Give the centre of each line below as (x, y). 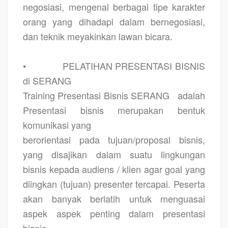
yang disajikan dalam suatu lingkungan (114, 154)
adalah (191, 95)
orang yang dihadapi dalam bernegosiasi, (114, 21)
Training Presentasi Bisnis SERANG (96, 95)
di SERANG (47, 80)
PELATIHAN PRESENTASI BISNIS (134, 65)
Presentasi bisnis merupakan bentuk (114, 110)
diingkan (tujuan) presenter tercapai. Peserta (114, 183)
